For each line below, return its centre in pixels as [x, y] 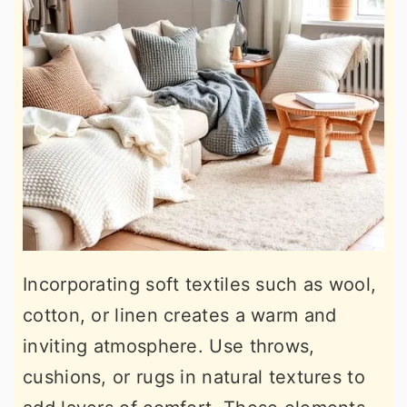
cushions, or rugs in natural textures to [194, 377]
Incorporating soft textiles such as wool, [200, 284]
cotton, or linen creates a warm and [180, 315]
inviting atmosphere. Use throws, [169, 346]
